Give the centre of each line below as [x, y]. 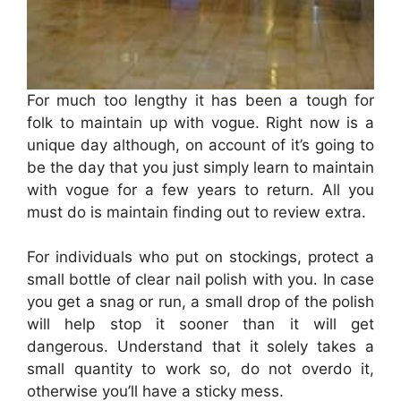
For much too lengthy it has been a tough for [200, 100]
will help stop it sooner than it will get [200, 324]
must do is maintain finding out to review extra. [196, 212]
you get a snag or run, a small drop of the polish [200, 302]
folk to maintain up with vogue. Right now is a [200, 122]
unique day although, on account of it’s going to [200, 145]
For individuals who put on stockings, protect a [200, 257]
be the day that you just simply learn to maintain [200, 167]
